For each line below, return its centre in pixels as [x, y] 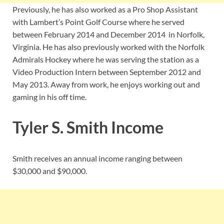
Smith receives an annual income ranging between [97, 158]
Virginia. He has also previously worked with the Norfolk [108, 46]
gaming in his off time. [49, 96]
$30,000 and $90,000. [50, 171]
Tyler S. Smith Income [88, 127]
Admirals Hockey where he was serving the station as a [106, 59]
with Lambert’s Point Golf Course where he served [98, 21]
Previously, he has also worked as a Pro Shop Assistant [105, 9]
